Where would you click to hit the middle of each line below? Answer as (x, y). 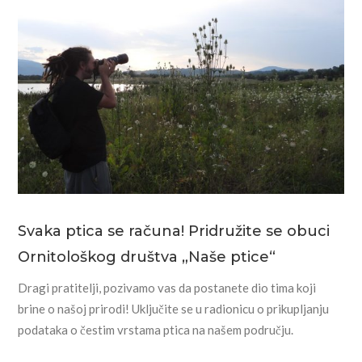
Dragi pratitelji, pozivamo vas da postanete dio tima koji (167, 288)
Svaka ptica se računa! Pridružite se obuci (174, 232)
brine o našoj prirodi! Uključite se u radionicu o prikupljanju (174, 309)
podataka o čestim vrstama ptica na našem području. (156, 330)
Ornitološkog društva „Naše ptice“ (147, 257)
